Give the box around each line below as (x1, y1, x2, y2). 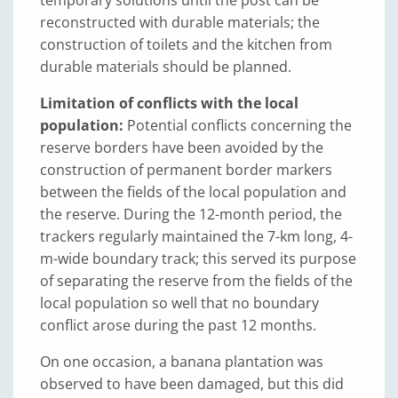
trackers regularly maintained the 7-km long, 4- (40, 226, 353, 246)
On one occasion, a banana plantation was (40, 351, 323, 371)
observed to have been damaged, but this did (40, 373, 344, 394)
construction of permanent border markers (40, 159, 332, 179)
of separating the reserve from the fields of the (40, 270, 353, 291)
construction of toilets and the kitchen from (40, 34, 332, 54)
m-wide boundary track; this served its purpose (40, 248, 356, 268)
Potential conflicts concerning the (127, 115, 352, 135)
